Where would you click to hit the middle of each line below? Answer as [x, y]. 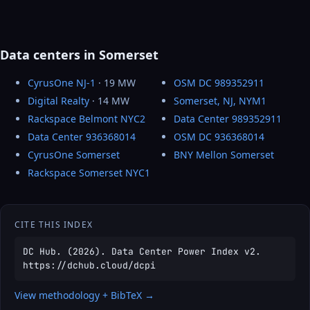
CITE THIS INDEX [54, 225]
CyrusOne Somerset [74, 155]
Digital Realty [58, 101]
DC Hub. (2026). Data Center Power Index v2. [142, 252]
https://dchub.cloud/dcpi [89, 266]
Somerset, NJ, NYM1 [220, 101]
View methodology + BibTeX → [84, 295]
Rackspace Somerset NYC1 [89, 173]
